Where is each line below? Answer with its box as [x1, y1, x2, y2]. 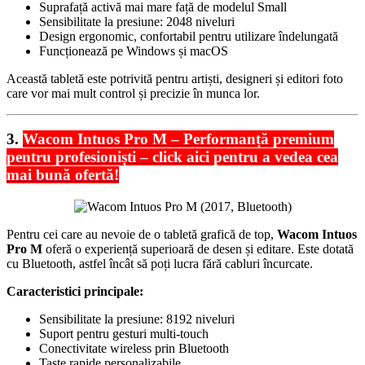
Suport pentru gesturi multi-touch [39, 326, 209, 341]
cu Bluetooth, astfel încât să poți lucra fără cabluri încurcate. [7, 256, 313, 270]
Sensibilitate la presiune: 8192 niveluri [39, 311, 235, 326]
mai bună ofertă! [7, 166, 119, 184]
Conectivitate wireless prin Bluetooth [39, 341, 229, 355]
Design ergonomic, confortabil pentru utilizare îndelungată [39, 29, 338, 43]
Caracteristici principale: [7, 284, 143, 298]
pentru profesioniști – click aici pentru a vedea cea [7, 148, 338, 166]
